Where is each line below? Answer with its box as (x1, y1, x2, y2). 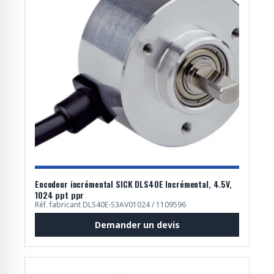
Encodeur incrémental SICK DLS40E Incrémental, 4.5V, (35, 177, 232, 191)
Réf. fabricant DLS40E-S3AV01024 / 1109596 (35, 199, 186, 210)
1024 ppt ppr (35, 188, 84, 202)
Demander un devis (94, 219, 180, 231)
